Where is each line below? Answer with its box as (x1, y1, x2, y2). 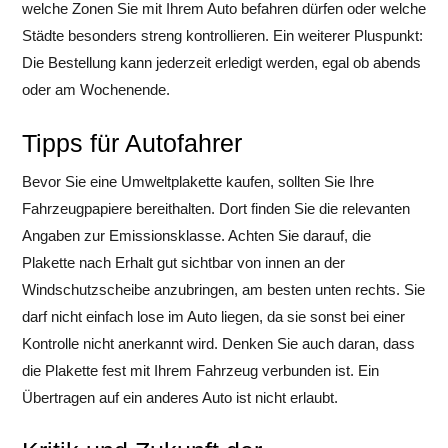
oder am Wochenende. (22, 81, 170, 98)
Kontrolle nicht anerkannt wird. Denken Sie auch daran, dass (22, 335, 415, 352)
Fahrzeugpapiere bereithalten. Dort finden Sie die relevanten (22, 200, 410, 217)
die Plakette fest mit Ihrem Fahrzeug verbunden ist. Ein (22, 362, 379, 379)
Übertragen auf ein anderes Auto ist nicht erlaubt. (22, 389, 338, 406)
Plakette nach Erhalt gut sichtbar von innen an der (22, 254, 345, 271)
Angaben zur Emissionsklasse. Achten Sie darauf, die (22, 227, 371, 244)
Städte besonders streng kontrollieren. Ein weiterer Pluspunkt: (22, 27, 423, 44)
